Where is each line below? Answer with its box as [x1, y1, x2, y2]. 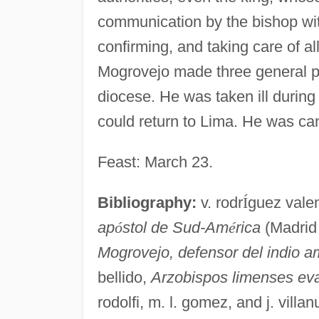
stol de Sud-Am [122, 218, 229, 236]
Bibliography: [97, 193, 197, 211]
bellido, [97, 268, 151, 286]
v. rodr [196, 193, 243, 211]
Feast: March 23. [97, 152, 213, 171]
